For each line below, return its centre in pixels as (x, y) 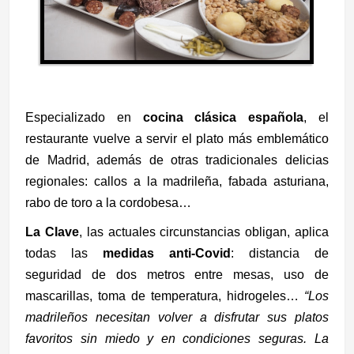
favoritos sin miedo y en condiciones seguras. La (177, 338)
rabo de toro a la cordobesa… (109, 202)
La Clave (52, 232)
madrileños (57, 317)
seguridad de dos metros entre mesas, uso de (177, 274)
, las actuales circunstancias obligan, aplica (203, 232)
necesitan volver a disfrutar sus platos (208, 317)
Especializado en (84, 117)
